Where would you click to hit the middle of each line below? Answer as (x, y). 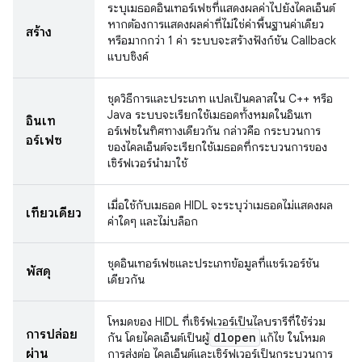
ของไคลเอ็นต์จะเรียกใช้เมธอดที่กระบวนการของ (217, 147)
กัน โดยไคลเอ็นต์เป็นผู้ (158, 338)
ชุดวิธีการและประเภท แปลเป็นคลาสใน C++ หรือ (220, 99)
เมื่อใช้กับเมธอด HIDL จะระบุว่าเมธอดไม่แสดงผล (220, 205)
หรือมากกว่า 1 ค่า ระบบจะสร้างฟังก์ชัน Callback (222, 40)
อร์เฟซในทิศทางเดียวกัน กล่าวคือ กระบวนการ (214, 131)
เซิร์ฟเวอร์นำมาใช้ (147, 163)
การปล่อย (52, 335)
